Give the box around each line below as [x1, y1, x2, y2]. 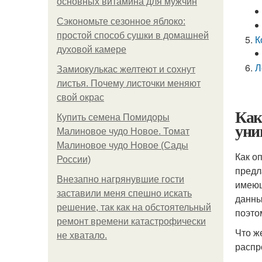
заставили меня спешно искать [57, 188, 192, 198]
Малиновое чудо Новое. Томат [57, 126, 189, 136]
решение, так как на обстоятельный [57, 202, 211, 212]
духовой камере [57, 44, 126, 54]
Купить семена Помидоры [57, 112, 170, 122]
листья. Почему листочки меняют [57, 78, 201, 88]
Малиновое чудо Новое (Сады [57, 140, 188, 150]
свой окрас [57, 92, 104, 102]
